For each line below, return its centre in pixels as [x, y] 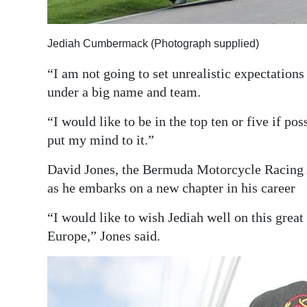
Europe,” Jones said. [104, 236]
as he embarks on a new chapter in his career [171, 188]
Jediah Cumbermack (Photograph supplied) [153, 44]
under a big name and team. [124, 92]
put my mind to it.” [101, 140]
